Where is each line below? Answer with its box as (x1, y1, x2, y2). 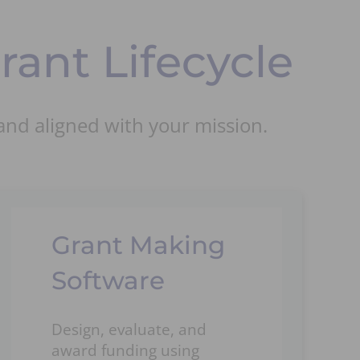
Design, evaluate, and (51, 319, 207, 341)
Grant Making (51, 230, 226, 261)
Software (51, 265, 166, 297)
